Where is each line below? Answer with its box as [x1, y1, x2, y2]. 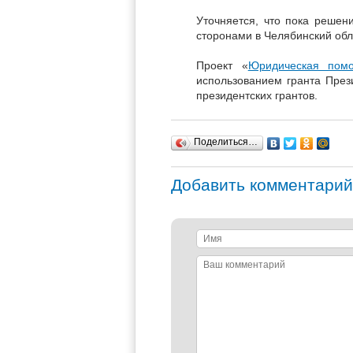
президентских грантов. [196, 88, 318, 102]
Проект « [196, 58, 248, 72]
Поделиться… [194, 136, 258, 147]
